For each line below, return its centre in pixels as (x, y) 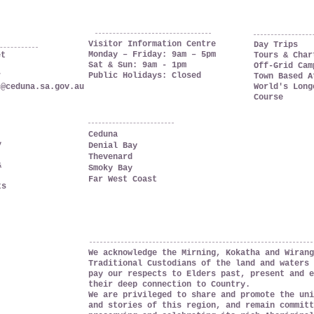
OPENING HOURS (118, 23)
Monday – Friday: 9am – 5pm (152, 54)
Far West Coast (122, 179)
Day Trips (275, 45)
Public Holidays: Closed (144, 75)
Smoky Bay (110, 168)
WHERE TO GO (113, 112)
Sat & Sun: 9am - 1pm (137, 65)
